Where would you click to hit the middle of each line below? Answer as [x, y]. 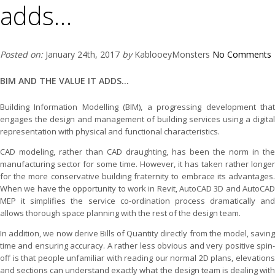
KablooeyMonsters [172, 55]
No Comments [242, 55]
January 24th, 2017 [83, 55]
